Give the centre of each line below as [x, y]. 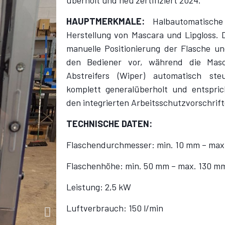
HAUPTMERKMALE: [109, 21]
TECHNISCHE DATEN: [109, 124]
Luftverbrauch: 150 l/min [115, 208]
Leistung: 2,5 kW [99, 187]
